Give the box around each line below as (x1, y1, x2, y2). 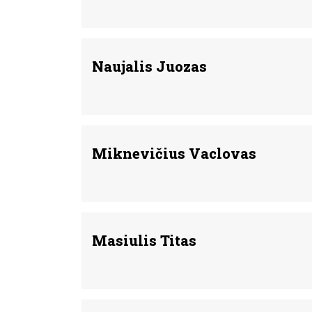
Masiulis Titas (92, 231, 196, 249)
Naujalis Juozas (92, 57, 207, 75)
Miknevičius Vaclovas (92, 144, 256, 162)
